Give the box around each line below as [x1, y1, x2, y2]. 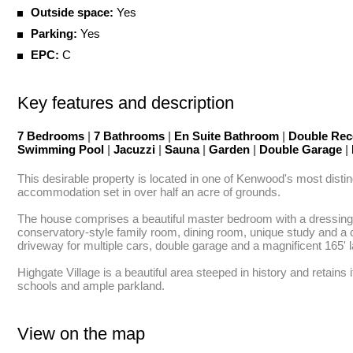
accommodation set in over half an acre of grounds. [17, 185, 281, 199]
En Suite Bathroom [171, 129, 282, 143]
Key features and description [17, 93, 234, 113]
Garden [206, 143, 253, 156]
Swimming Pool [17, 143, 107, 156]
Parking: [31, 27, 77, 40]
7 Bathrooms [91, 129, 168, 143]
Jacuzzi [110, 143, 158, 156]
